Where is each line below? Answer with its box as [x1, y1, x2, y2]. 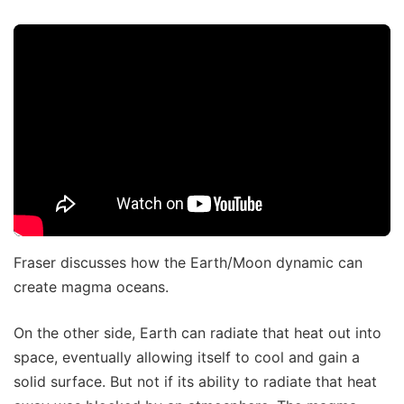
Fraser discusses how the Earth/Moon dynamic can [14, 253, 363, 272]
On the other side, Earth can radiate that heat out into [14, 324, 381, 343]
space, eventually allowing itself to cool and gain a [14, 348, 360, 367]
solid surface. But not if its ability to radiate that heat [14, 372, 377, 391]
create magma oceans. [14, 278, 169, 297]
